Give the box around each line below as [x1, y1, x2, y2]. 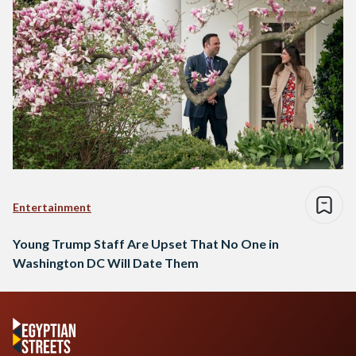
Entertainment [13, 199, 91, 214]
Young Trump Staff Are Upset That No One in [13, 235, 279, 251]
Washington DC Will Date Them [13, 254, 199, 270]
